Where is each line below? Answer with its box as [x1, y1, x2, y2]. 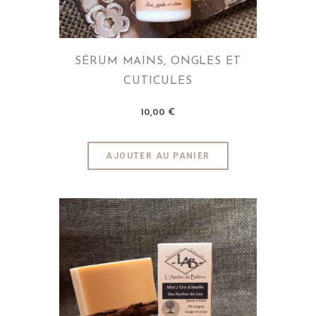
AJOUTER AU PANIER [106, 151, 210, 162]
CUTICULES [123, 75, 193, 87]
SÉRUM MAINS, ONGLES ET [75, 56, 241, 68]
